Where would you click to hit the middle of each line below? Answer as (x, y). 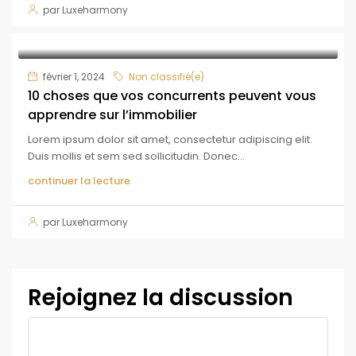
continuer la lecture (79, 180)
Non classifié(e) (166, 76)
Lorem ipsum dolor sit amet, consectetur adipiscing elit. (170, 139)
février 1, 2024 (73, 76)
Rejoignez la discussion (161, 297)
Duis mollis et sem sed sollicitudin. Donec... (136, 156)
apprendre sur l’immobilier (112, 114)
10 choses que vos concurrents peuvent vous (172, 95)
